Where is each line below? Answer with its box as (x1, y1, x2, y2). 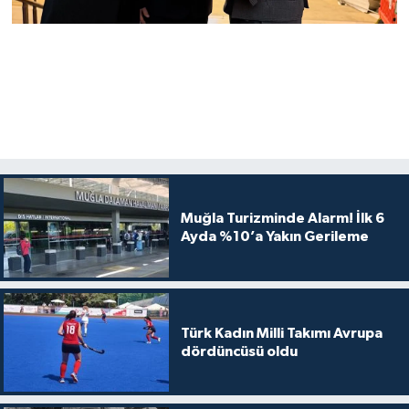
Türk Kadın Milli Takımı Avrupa (180, 325, 383, 341)
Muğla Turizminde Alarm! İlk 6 (180, 211, 384, 226)
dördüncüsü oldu (180, 343, 298, 359)
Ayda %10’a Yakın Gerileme (180, 229, 369, 245)
